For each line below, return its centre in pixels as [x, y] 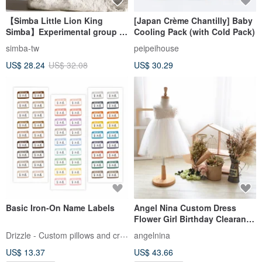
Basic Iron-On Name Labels [60, 207]
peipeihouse [156, 48]
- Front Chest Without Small [189, 230]
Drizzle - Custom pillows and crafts [124, 234]
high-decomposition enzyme [63, 43]
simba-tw [23, 48]
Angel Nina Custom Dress [185, 207]
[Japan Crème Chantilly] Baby [193, 20]
